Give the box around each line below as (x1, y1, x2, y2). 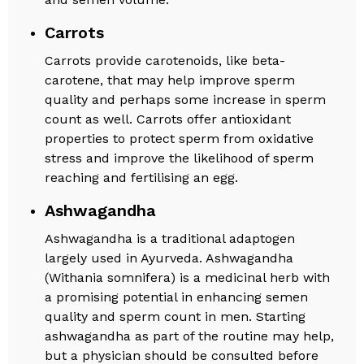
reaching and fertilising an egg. (45, 169, 239, 185)
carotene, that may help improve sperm (45, 71, 296, 88)
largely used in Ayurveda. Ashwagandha (45, 249, 294, 266)
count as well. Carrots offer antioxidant (45, 110, 292, 127)
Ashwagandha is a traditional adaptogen (45, 230, 296, 246)
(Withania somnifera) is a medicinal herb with (45, 269, 331, 285)
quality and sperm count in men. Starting (45, 308, 306, 324)
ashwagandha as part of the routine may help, (45, 327, 335, 344)
